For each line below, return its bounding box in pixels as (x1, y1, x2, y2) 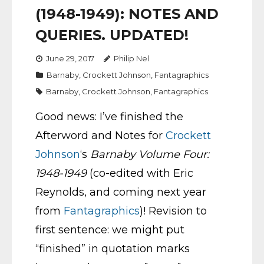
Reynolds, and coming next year (35, 186, 206, 199)
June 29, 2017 (46, 54, 94, 63)
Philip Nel (114, 54, 149, 63)
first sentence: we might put (35, 223, 184, 236)
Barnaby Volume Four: (90, 148, 209, 161)
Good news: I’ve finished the (35, 110, 183, 123)
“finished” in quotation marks (35, 242, 190, 255)
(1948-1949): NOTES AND (35, 5, 219, 22)
